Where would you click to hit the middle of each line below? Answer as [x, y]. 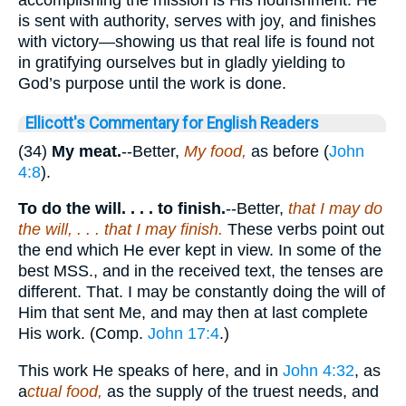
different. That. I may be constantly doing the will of [202, 292]
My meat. [87, 151]
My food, [215, 151]
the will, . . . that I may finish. [121, 230]
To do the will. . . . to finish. [122, 209]
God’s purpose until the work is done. [152, 83]
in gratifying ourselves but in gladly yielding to [182, 62]
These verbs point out [304, 230]
